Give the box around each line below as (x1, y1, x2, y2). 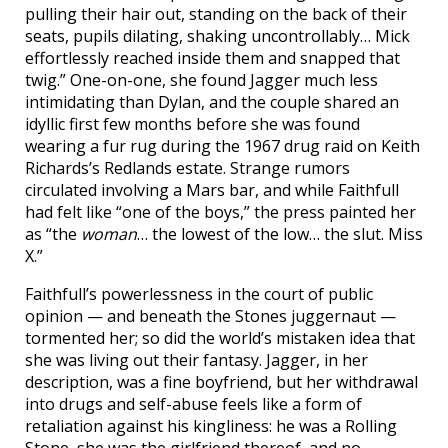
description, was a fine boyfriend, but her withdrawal (25, 371, 418, 393)
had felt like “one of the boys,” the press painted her (25, 201, 416, 223)
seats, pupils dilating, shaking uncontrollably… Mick (25, 25, 410, 47)
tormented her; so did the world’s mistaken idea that (25, 327, 415, 349)
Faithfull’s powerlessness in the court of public (25, 283, 373, 305)
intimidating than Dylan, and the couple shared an (25, 91, 399, 113)
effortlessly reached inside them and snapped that (25, 47, 400, 69)
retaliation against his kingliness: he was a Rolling (25, 415, 397, 437)
